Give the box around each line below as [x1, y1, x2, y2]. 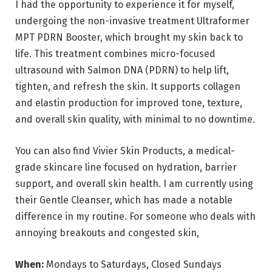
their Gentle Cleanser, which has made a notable [15, 194, 233, 206]
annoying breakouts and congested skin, [15, 227, 199, 239]
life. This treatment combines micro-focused [15, 48, 216, 60]
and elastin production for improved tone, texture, [15, 97, 242, 109]
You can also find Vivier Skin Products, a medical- [15, 145, 235, 157]
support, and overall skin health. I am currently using [15, 178, 253, 190]
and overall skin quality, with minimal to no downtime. [15, 114, 255, 126]
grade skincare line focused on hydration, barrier [15, 161, 237, 174]
